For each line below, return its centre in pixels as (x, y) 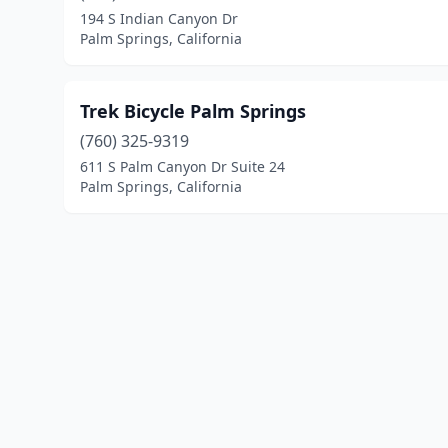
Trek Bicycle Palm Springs (193, 111)
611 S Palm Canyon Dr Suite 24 (182, 166)
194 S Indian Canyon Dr (159, 18)
